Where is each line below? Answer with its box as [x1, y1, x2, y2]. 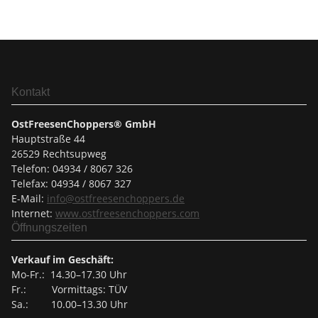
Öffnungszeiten [11, 221, 87, 234]
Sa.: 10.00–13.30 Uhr [11, 297, 128, 311]
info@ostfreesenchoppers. [47, 192, 172, 205]
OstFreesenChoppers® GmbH [11, 117, 156, 131]
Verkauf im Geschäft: [11, 253, 114, 266]
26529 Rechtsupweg [11, 147, 106, 160]
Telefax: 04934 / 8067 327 [11, 177, 131, 190]
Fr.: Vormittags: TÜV [11, 283, 127, 296]
